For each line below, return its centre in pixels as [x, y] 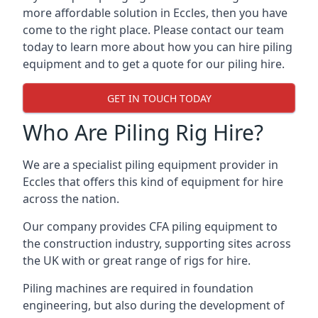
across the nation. [71, 199]
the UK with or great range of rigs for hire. [137, 261]
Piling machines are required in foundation [138, 288]
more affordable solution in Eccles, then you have [155, 13]
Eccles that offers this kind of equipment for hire [153, 182]
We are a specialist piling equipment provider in [150, 165]
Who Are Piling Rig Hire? [143, 132]
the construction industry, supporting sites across [157, 243]
